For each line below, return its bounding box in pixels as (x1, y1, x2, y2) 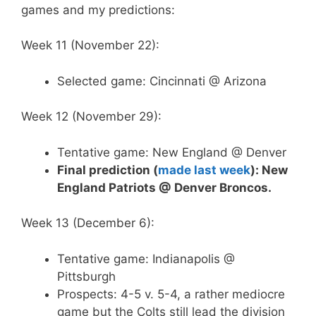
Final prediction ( (57, 162, 158, 177)
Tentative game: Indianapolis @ (57, 251, 235, 266)
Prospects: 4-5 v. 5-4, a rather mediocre (57, 286, 285, 301)
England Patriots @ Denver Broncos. (57, 180, 272, 195)
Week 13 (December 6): (21, 216, 154, 230)
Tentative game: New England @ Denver (57, 145, 286, 159)
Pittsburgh (57, 269, 116, 284)
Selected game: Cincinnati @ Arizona (57, 73, 267, 88)
